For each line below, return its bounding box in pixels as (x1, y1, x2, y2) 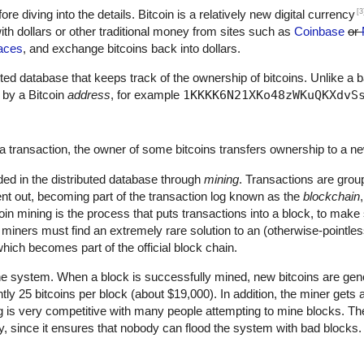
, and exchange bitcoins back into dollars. (23, 41, 240, 55)
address (67, 88, 110, 102)
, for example (110, 88, 183, 102)
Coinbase (294, 24, 344, 38)
